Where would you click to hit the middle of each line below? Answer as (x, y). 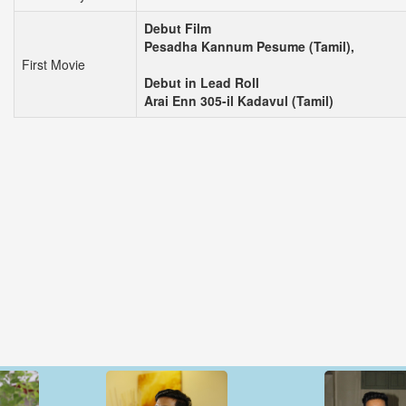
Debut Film (178, 28)
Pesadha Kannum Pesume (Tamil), (249, 46)
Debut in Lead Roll (202, 82)
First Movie (53, 64)
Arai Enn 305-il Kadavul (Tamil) (239, 100)
